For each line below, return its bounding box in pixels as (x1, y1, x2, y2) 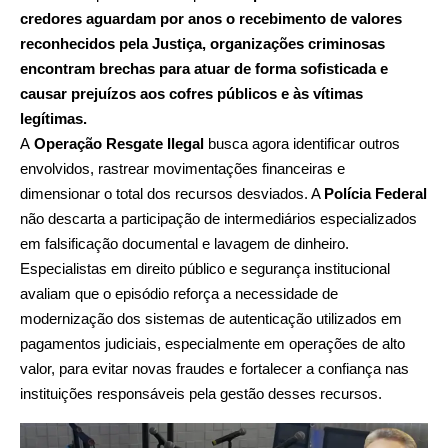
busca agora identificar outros (204, 134, 400, 152)
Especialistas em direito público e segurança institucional (20, 259, 390, 277)
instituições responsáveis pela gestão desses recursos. (20, 384, 382, 402)
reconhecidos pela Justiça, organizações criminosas (20, 34, 385, 52)
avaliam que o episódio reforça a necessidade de (20, 284, 338, 302)
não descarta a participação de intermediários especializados (20, 209, 417, 227)
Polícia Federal (324, 184, 427, 202)
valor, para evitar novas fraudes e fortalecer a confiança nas (20, 359, 409, 377)
